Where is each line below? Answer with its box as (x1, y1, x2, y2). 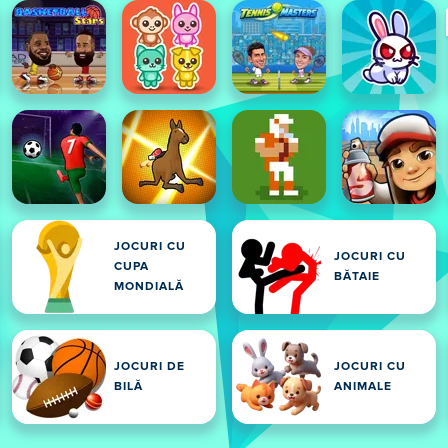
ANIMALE (334, 381, 392, 393)
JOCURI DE (114, 361, 185, 373)
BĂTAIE (334, 271, 380, 283)
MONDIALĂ (114, 281, 184, 293)
